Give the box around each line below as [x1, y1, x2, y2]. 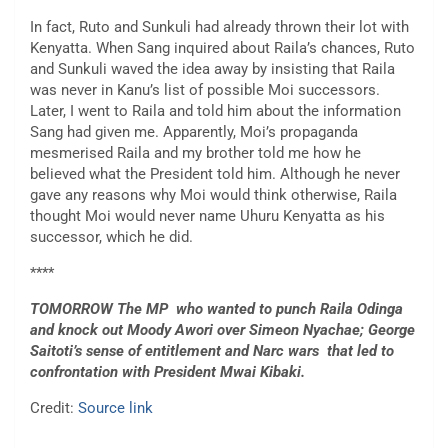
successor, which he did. [30, 228, 193, 247]
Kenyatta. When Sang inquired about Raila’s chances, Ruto [30, 39, 415, 58]
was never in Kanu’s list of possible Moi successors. [30, 81, 380, 100]
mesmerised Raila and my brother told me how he [30, 144, 361, 163]
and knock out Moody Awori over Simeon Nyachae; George [30, 321, 415, 340]
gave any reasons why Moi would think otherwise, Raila [30, 186, 397, 205]
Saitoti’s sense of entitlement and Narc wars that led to [30, 342, 394, 361]
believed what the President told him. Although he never [30, 165, 400, 184]
